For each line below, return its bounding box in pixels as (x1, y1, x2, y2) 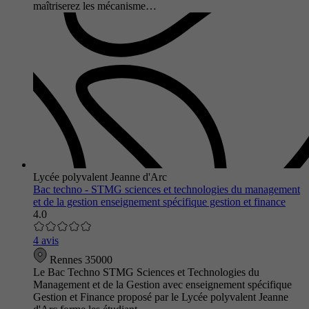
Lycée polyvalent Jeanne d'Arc (33, 170, 167, 183)
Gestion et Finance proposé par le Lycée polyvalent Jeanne (33, 290, 288, 303)
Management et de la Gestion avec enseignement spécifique (33, 278, 292, 290)
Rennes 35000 (47, 253, 112, 266)
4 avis (33, 234, 59, 246)
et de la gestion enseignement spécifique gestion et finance (33, 195, 286, 208)
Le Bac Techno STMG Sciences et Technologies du (33, 266, 259, 278)
